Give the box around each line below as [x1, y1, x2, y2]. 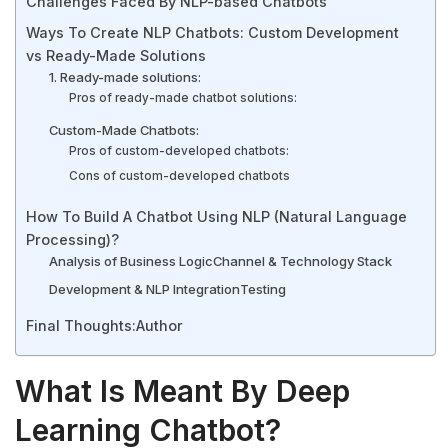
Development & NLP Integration [48, 280, 240, 297]
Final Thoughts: [26, 316, 136, 334]
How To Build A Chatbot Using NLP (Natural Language [26, 207, 407, 225]
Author [136, 316, 183, 334]
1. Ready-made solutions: [48, 68, 201, 85]
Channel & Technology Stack [212, 252, 392, 269]
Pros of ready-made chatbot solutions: [69, 90, 298, 105]
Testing [239, 280, 286, 297]
